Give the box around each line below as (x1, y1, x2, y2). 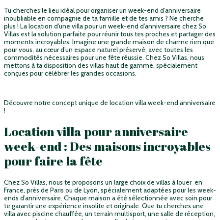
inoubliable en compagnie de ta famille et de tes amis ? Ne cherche (4, 14, 204, 23)
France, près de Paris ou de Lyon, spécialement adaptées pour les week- (4, 186, 216, 194)
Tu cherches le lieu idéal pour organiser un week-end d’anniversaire (4, 6, 201, 15)
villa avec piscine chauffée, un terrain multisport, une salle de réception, (4, 209, 215, 218)
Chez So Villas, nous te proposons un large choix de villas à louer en (4, 178, 202, 186)
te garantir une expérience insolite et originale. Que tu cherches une (4, 201, 204, 210)
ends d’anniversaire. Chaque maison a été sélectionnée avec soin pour (4, 193, 212, 202)
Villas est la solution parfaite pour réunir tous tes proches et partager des (4, 30, 216, 38)
